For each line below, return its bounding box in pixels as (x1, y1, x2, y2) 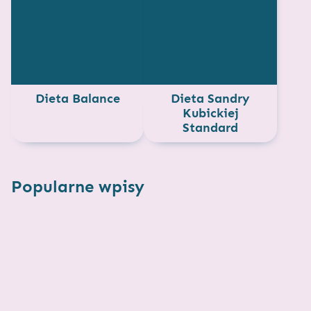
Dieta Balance (35, 90, 120, 106)
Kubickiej (182, 105, 239, 121)
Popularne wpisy (11, 176, 144, 196)
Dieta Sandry (171, 90, 251, 106)
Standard (183, 119, 239, 135)
